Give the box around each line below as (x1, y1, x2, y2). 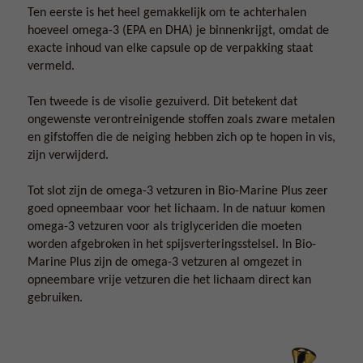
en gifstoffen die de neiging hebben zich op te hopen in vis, (28, 131, 335, 144)
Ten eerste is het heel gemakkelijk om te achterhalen (28, 6, 306, 19)
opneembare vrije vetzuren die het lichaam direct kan (28, 274, 311, 287)
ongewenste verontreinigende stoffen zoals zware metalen (28, 113, 335, 126)
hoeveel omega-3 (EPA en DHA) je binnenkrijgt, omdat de (28, 24, 329, 37)
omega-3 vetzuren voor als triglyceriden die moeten (28, 220, 301, 233)
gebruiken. (28, 292, 83, 305)
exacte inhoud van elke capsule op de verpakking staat (28, 42, 313, 55)
